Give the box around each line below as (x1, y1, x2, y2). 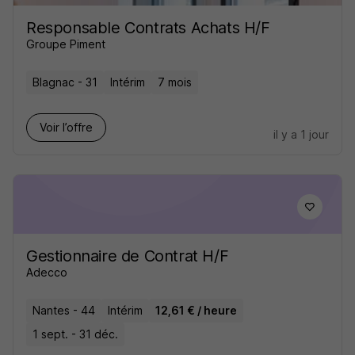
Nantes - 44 (32, 303, 95, 317)
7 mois (158, 75, 192, 89)
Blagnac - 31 (32, 75, 97, 89)
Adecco (26, 265, 67, 279)
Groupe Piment (26, 37, 105, 51)
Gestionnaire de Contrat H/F (26, 246, 229, 265)
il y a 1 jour (273, 128, 329, 141)
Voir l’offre (40, 120, 93, 134)
